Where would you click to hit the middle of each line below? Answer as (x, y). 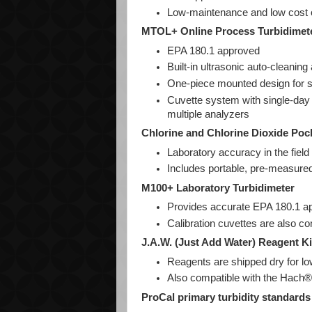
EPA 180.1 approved (214, 50)
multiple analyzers (209, 114)
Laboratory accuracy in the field (239, 152)
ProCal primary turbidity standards (226, 297)
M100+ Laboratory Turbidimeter (218, 188)
